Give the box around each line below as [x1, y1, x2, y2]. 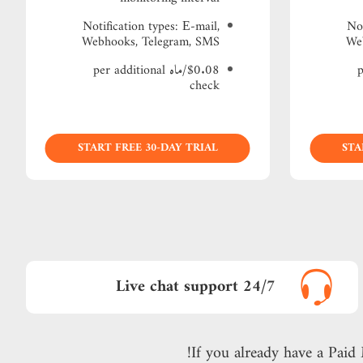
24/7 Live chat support [243, 272, 276, 301]
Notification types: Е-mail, [82, 15, 220, 38]
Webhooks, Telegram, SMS [81, 31, 220, 53]
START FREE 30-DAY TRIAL [77, 138, 218, 158]
